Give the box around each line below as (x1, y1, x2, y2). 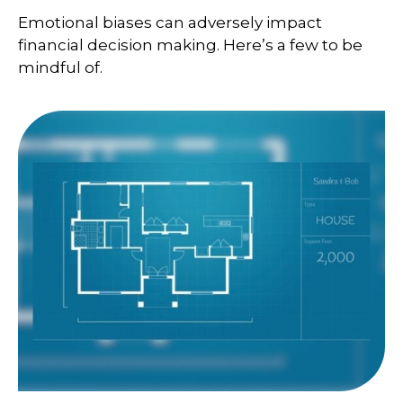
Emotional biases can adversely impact (18, 13, 322, 31)
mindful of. (18, 58, 103, 76)
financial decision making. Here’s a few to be (18, 35, 363, 54)
